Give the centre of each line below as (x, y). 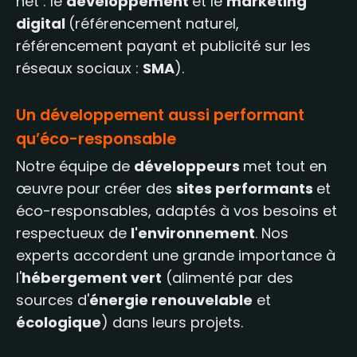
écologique (59, 322)
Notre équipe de (75, 166)
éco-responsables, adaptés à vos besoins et (177, 211)
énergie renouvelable (171, 300)
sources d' (53, 300)
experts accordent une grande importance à (176, 255)
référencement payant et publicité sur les (163, 46)
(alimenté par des (228, 278)
